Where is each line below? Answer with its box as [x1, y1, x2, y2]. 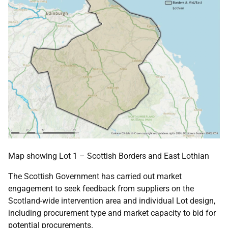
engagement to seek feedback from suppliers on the [8, 184, 194, 194]
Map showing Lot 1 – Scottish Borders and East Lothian [8, 151, 209, 161]
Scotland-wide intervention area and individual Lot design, [8, 196, 215, 206]
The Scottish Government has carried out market [8, 172, 182, 182]
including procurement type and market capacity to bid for [8, 208, 216, 218]
